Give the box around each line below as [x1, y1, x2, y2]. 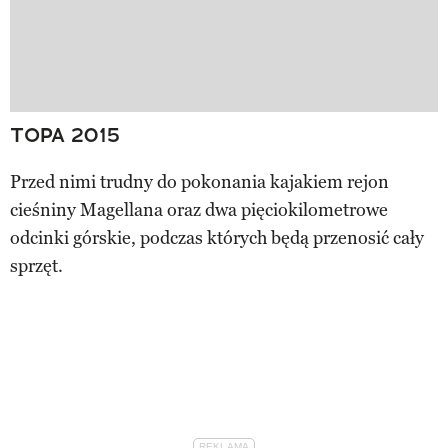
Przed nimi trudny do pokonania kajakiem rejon [10, 171, 389, 194]
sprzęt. [10, 255, 63, 278]
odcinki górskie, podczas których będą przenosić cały [10, 227, 424, 250]
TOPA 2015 [10, 122, 120, 149]
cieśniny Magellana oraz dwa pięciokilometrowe [10, 199, 388, 222]
